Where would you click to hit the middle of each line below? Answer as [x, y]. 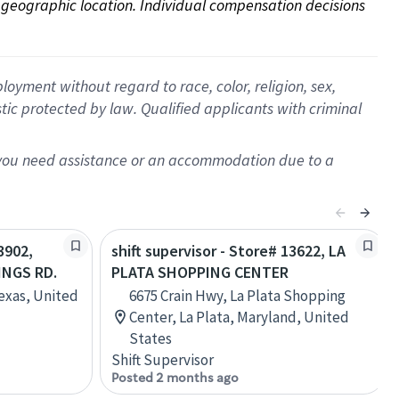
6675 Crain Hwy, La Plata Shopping [237, 296]
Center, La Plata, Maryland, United [239, 317]
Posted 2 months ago [175, 378]
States [151, 338]
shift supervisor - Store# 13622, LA [228, 251]
